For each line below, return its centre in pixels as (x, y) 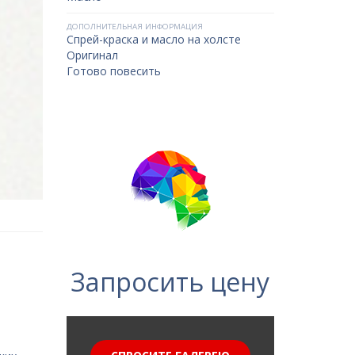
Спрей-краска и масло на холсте (153, 39)
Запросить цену (170, 282)
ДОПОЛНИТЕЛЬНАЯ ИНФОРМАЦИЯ (134, 27)
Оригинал (92, 55)
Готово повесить (113, 71)
